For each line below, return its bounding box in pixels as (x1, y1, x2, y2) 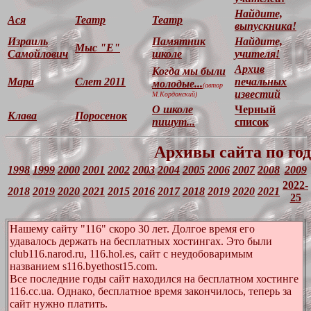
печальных (235, 76, 287, 87)
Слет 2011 (75, 76, 126, 87)
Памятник (152, 35, 205, 47)
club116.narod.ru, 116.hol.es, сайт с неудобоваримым (10, 248, 253, 260)
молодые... (152, 78, 203, 90)
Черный (235, 103, 276, 115)
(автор (203, 81, 223, 89)
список (235, 116, 269, 128)
